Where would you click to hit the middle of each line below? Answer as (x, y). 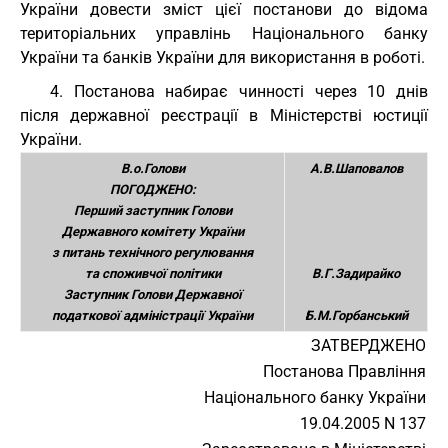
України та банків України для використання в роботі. (222, 57)
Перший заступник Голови (152, 210)
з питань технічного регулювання (152, 252)
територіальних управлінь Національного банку (224, 33)
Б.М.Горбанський (356, 315)
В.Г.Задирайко (356, 273)
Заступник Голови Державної (152, 294)
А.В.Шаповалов (356, 168)
